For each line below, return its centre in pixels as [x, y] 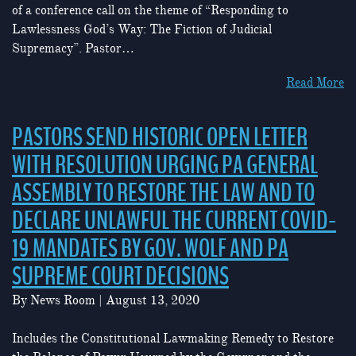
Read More [315, 83]
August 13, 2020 [153, 301]
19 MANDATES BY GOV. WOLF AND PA [150, 249]
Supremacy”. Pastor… [73, 48]
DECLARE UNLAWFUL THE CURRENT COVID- [174, 221]
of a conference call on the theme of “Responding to [150, 10]
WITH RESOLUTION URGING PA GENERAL [165, 166]
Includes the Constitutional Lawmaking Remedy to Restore [173, 339]
